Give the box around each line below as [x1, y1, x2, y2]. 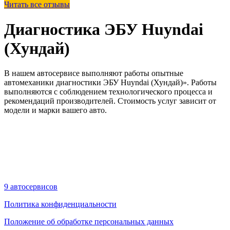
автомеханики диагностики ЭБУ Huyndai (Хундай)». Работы [4, 78, 217, 87]
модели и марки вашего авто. [4, 106, 107, 115]
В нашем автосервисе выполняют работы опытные [4, 69, 183, 78]
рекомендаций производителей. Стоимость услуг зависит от [4, 97, 216, 106]
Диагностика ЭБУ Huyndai [4, 20, 203, 39]
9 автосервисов [4, 182, 57, 191]
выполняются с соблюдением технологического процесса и [4, 87, 213, 97]
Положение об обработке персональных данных [4, 217, 174, 226]
